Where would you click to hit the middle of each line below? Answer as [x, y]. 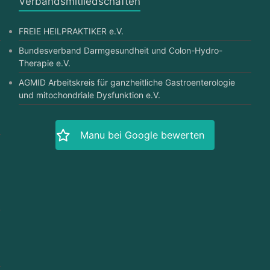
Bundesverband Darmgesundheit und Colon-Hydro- [120, 50]
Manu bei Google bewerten [142, 135]
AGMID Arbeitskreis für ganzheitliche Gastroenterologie [127, 82]
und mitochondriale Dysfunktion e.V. [89, 95]
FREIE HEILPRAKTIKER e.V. [71, 31]
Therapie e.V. [44, 63]
